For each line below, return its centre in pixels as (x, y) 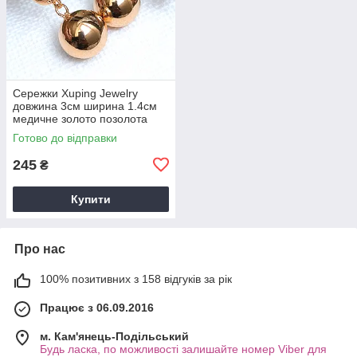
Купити (91, 199)
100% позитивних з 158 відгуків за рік (136, 279)
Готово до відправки (65, 137)
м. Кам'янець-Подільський (114, 336)
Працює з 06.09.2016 (97, 307)
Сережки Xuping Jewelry (75, 93)
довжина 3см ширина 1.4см (85, 106)
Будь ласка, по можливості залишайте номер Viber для (183, 349)
